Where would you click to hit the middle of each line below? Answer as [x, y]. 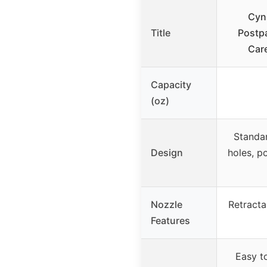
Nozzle [167, 204]
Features [170, 220]
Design [167, 152]
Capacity [171, 84]
